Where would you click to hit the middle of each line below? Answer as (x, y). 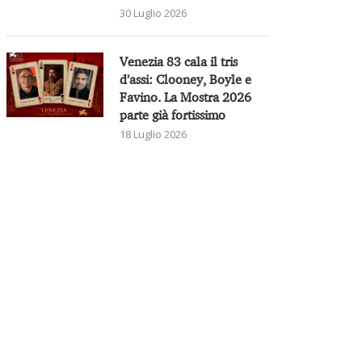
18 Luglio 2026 (154, 134)
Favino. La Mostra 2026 (186, 97)
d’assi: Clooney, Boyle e (186, 79)
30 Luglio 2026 (154, 13)
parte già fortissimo (173, 114)
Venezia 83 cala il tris (179, 61)
